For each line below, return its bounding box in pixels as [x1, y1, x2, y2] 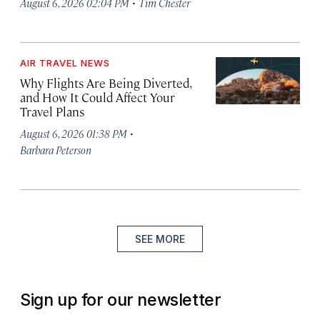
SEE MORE [135, 233, 185, 245]
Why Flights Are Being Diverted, [20, 75, 191, 91]
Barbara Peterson [20, 143, 91, 156]
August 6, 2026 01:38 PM [20, 126, 127, 140]
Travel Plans [20, 104, 84, 119]
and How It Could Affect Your [20, 89, 175, 105]
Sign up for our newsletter [20, 289, 221, 310]
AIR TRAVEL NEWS [20, 57, 110, 69]
